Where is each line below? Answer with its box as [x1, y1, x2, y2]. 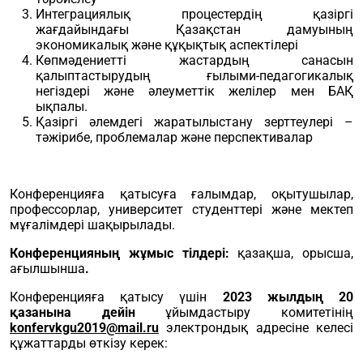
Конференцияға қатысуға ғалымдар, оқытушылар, [10, 186, 353, 202]
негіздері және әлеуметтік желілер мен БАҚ [36, 83, 353, 99]
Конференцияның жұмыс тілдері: [10, 246, 238, 261]
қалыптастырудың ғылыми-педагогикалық [36, 68, 353, 83]
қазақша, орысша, [237, 246, 353, 261]
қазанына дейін [10, 305, 166, 320]
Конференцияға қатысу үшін [10, 289, 223, 305]
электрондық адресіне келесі [159, 320, 353, 335]
